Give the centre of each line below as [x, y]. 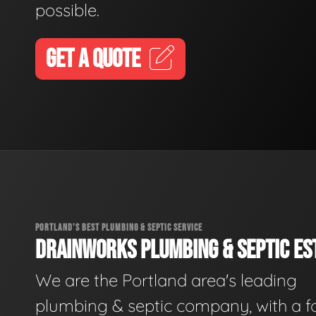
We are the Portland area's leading [166, 280]
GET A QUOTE [93, 59]
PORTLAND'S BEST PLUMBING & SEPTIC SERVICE [119, 227]
